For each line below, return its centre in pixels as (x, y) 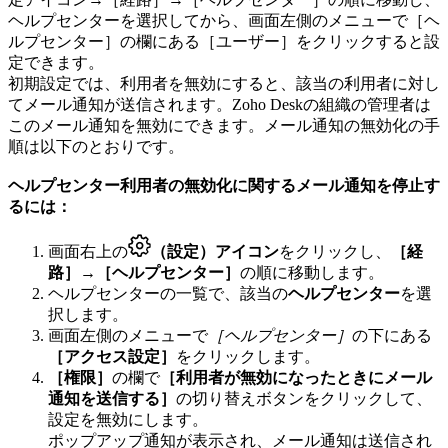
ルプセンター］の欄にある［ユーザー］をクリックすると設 (224, 41)
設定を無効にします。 (128, 419)
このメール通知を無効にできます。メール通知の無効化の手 (224, 125)
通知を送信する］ (112, 398)
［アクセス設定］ (112, 356)
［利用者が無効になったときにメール (296, 377)
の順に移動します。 (312, 272)
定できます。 (56, 62)
